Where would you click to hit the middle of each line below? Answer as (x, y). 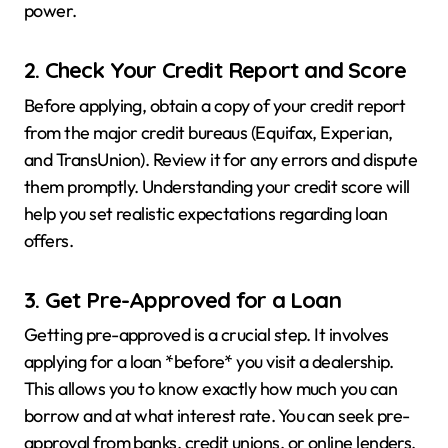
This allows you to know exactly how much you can (211, 389)
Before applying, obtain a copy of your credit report (215, 105)
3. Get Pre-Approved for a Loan (182, 299)
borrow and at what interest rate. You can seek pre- (217, 416)
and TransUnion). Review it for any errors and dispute (221, 159)
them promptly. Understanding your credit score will (217, 186)
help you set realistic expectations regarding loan (205, 213)
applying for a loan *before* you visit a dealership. (209, 362)
